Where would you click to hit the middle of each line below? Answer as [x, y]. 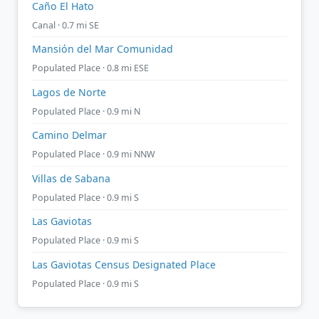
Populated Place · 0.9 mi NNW [94, 155]
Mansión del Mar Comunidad [103, 49]
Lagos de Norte [69, 92]
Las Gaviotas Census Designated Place [124, 265]
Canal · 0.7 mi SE [66, 25]
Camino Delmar [69, 135]
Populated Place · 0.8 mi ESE [90, 68]
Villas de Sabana [71, 178]
